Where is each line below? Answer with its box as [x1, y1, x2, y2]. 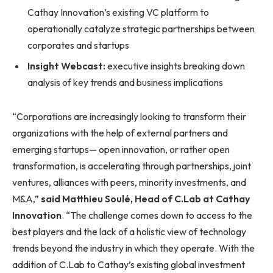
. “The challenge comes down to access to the [62, 208, 252, 221]
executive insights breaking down [105, 59, 245, 72]
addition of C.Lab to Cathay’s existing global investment [12, 258, 245, 271]
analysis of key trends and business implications [27, 76, 223, 88]
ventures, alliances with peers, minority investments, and [12, 175, 246, 188]
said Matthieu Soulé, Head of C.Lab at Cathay [41, 192, 250, 205]
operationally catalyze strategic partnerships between [27, 22, 255, 35]
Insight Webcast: [27, 59, 105, 72]
